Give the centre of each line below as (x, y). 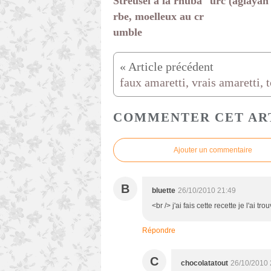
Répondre (159, 231)
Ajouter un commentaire (213, 150)
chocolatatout (204, 263)
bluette (164, 191)
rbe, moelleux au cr (158, 17)
